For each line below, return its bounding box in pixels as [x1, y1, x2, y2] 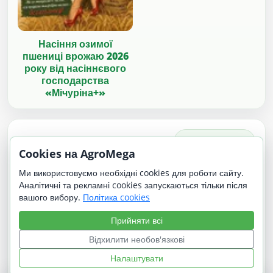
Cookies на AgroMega [19, 146, 135, 161]
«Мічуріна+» [45, 85, 105, 99]
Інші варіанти [190, 135, 247, 147]
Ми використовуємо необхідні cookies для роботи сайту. [19, 167, 244, 179]
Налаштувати [110, 252, 163, 264]
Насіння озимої [38, 37, 113, 51]
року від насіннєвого [24, 61, 126, 75]
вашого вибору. [19, 191, 83, 203]
